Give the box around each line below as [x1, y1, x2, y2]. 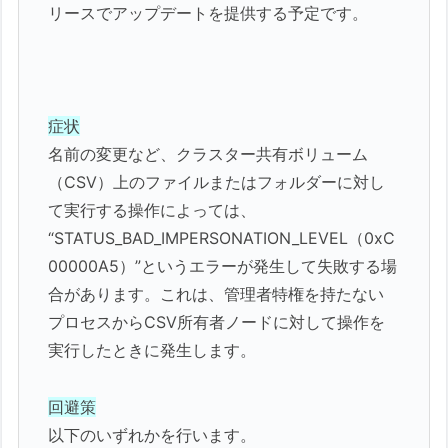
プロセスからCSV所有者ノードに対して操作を [48, 312, 386, 333]
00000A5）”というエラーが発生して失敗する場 [48, 256, 398, 277]
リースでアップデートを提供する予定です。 [48, 2, 369, 23]
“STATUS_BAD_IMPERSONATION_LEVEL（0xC [48, 228, 396, 249]
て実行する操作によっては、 [48, 200, 257, 221]
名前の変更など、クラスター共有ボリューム [48, 144, 369, 165]
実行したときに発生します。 [48, 340, 257, 361]
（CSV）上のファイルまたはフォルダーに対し [48, 172, 386, 193]
